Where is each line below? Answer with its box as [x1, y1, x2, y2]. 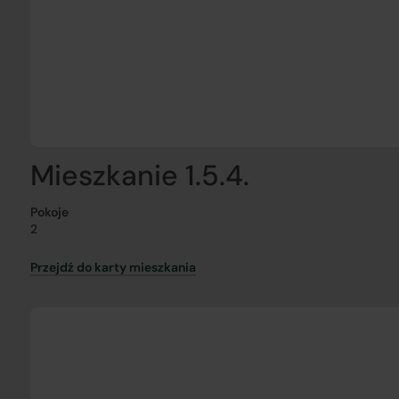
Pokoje [29, 204, 69, 220]
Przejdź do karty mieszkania [29, 259, 196, 275]
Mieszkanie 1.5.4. [29, 157, 249, 194]
